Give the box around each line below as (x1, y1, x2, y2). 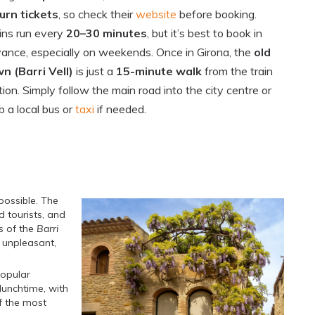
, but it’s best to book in (147, 26, 262, 41)
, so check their (58, 7, 136, 22)
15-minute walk (116, 64, 202, 79)
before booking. (176, 7, 257, 22)
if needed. (94, 102, 146, 117)
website (136, 7, 176, 22)
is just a (73, 64, 116, 79)
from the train (202, 64, 273, 79)
